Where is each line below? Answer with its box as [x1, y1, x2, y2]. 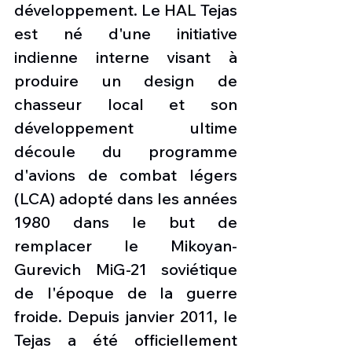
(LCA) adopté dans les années [14, 189, 237, 208]
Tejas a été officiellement [14, 330, 237, 350]
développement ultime [14, 118, 237, 137]
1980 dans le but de [14, 212, 237, 232]
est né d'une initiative [14, 24, 237, 43]
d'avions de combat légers [14, 165, 237, 185]
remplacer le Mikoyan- [14, 236, 237, 255]
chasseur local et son [14, 94, 237, 114]
